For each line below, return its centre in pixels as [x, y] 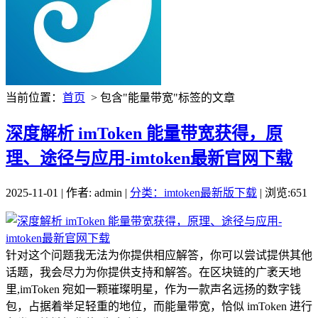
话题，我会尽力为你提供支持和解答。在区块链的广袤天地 [153, 272]
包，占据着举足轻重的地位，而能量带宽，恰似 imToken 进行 [159, 306]
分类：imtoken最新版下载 [193, 192]
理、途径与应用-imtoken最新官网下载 [149, 158]
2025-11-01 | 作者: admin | [68, 192]
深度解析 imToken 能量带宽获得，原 [144, 133]
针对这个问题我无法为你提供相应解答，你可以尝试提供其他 [159, 255]
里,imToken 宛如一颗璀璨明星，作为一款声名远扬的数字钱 [153, 289]
